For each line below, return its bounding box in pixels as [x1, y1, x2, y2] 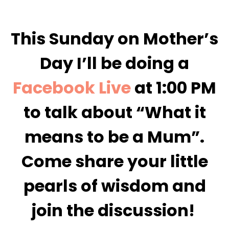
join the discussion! [31, 198, 198, 222]
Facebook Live [13, 76, 131, 99]
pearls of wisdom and [23, 174, 206, 197]
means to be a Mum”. [25, 125, 204, 148]
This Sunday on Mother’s [11, 27, 218, 50]
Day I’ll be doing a [40, 51, 189, 75]
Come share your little [21, 149, 208, 173]
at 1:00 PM [131, 76, 216, 99]
